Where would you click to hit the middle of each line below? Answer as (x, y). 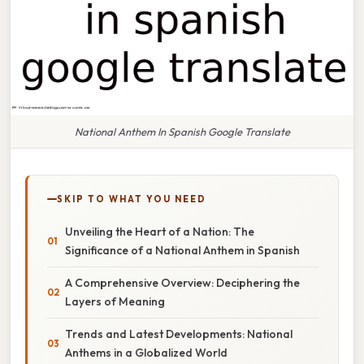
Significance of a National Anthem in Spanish (182, 250)
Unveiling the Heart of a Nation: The (160, 231)
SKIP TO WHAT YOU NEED (132, 199)
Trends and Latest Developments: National (179, 334)
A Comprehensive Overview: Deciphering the (182, 282)
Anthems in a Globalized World (146, 352)
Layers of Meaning (115, 301)
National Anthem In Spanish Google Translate (182, 131)
